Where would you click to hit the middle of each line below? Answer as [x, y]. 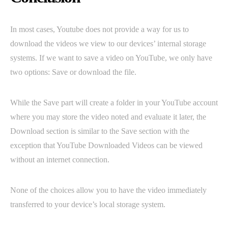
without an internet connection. [60, 160]
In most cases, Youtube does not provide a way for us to [99, 30]
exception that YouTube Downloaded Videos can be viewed [106, 146]
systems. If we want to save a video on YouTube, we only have [111, 58]
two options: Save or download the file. [73, 72]
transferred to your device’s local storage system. [88, 205]
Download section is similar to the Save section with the [100, 131]
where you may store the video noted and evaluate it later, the [108, 117]
